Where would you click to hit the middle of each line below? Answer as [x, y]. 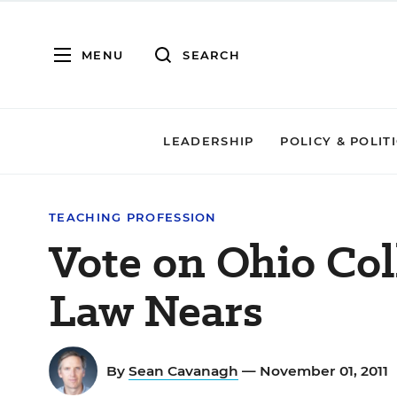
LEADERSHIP [209, 141]
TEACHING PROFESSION [133, 217]
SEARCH [211, 54]
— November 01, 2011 [315, 371]
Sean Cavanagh [183, 371]
